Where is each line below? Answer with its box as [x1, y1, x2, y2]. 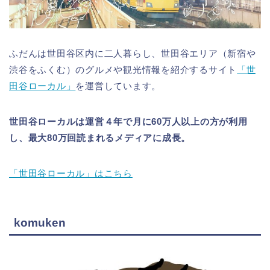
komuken [14, 216, 66, 229]
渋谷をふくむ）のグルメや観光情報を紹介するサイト [9, 64, 237, 75]
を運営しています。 [75, 81, 162, 92]
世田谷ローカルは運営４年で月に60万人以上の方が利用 [9, 116, 248, 127]
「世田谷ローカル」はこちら [9, 168, 133, 179]
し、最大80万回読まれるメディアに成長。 [9, 133, 191, 143]
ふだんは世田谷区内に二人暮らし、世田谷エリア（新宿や [9, 48, 256, 59]
